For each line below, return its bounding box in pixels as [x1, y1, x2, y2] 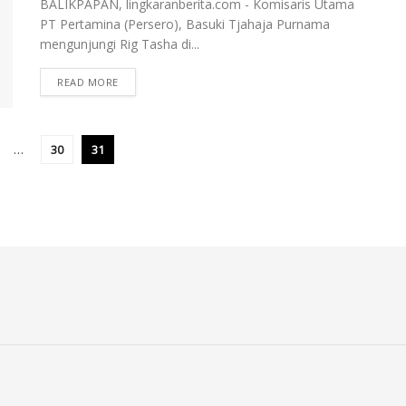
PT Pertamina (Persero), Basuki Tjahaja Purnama [40, 15, 330, 34]
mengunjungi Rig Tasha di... [40, 35, 199, 53]
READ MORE [57, 75, 119, 90]
